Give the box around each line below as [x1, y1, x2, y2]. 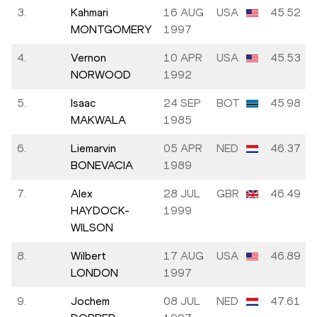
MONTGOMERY [71, 23, 152, 37]
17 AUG [163, 249, 204, 263]
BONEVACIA [71, 158, 133, 173]
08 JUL [163, 294, 200, 309]
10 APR [163, 51, 202, 65]
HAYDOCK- [71, 204, 129, 218]
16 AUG [163, 6, 204, 20]
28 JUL [163, 187, 200, 201]
